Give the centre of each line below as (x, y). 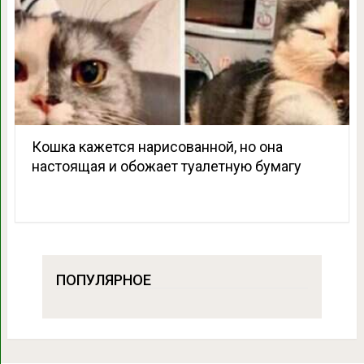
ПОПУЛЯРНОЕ (103, 280)
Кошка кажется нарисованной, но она (157, 147)
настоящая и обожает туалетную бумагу (166, 167)
